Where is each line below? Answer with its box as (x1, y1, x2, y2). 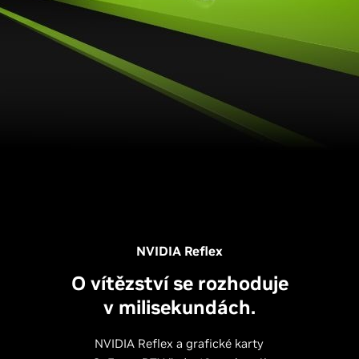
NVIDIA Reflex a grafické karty (95, 335, 264, 351)
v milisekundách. (103, 294, 256, 320)
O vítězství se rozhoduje (71, 270, 288, 296)
